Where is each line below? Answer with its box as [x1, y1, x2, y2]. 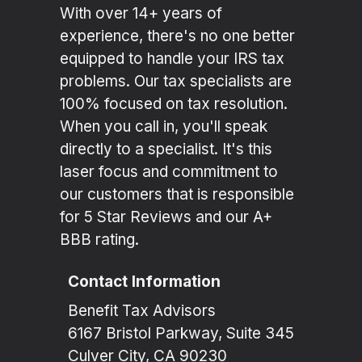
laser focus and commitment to [60, 162, 278, 182]
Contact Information [68, 272, 221, 292]
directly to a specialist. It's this [60, 140, 272, 159]
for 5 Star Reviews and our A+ [60, 208, 272, 227]
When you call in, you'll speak [60, 117, 267, 137]
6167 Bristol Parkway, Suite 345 [68, 324, 294, 343]
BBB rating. [60, 230, 139, 250]
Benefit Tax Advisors [68, 301, 216, 321]
